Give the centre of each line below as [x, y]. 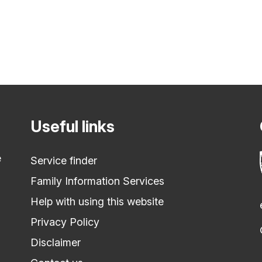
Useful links [73, 127]
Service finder [64, 161]
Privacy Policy [65, 222]
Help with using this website [97, 201]
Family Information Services [97, 181]
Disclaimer [56, 242]
